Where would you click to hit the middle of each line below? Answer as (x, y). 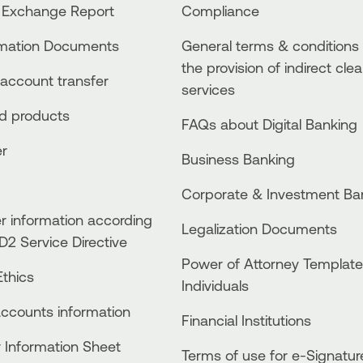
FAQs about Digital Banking (269, 124)
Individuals (215, 285)
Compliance (220, 10)
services (208, 89)
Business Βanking (238, 158)
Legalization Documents (259, 228)
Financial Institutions (246, 320)
